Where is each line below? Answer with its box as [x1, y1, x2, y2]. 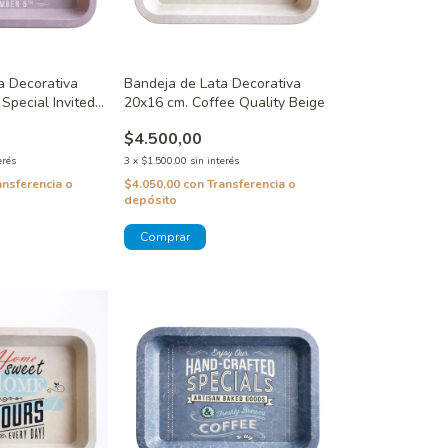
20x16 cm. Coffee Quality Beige [123, 92, 325, 112]
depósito [123, 191, 177, 208]
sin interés [189, 153, 239, 168]
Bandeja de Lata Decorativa [123, 73, 301, 93]
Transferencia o [206, 175, 296, 192]
